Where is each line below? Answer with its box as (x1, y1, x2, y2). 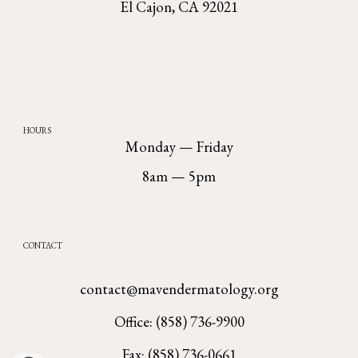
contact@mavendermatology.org (79, 279, 279, 299)
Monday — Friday (125, 137, 233, 157)
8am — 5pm (142, 165, 216, 186)
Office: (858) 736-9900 (113, 312, 245, 332)
